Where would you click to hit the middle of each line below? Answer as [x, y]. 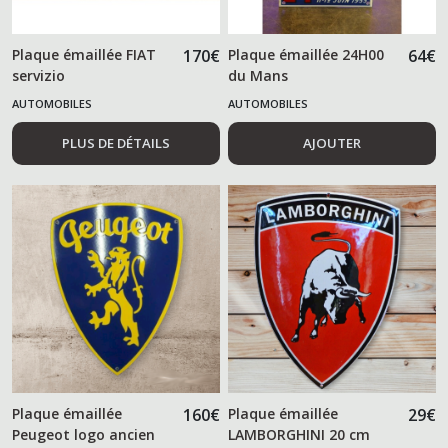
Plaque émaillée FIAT [84, 55]
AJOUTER [332, 143]
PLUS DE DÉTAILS [115, 143]
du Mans [258, 76]
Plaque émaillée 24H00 [306, 55]
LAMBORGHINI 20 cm [299, 434]
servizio [38, 76]
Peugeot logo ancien [83, 434]
